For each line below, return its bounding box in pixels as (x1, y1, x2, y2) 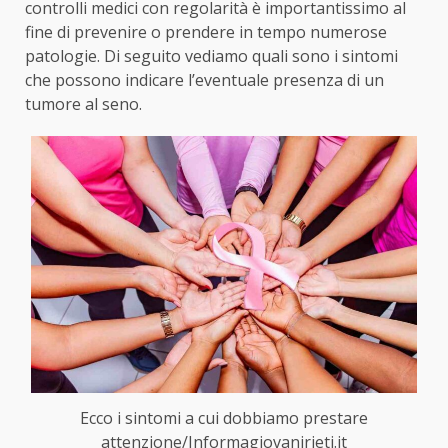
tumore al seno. (25, 92, 142, 115)
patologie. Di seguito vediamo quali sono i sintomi (25, 44, 398, 67)
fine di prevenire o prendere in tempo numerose (25, 20, 387, 43)
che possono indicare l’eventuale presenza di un (25, 68, 384, 91)
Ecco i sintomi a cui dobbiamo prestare (80, 407, 368, 430)
